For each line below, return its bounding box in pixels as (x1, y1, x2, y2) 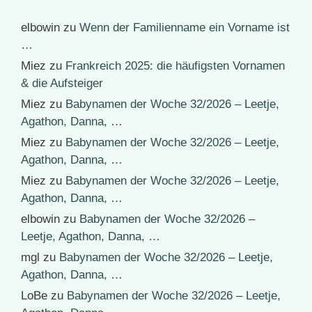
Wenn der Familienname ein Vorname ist (79, 20, 290, 34)
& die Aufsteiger (21, 76, 103, 90)
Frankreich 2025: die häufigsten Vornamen (65, 58, 285, 72)
